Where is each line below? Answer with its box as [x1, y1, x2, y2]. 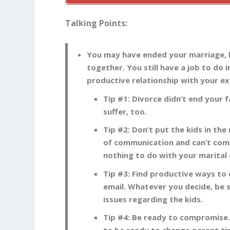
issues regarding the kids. [103, 194, 203, 204]
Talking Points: [65, 17, 128, 29]
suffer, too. [103, 106, 147, 117]
